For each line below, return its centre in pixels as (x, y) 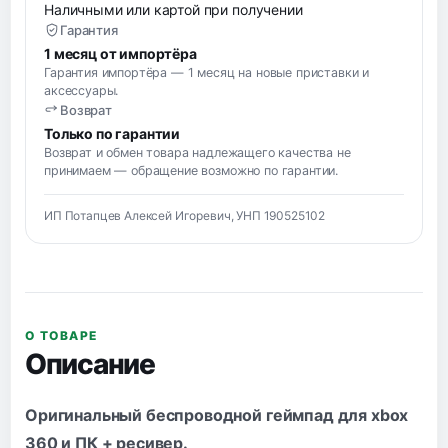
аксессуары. (81, 90)
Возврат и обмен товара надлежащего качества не (197, 152)
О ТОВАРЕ (61, 335)
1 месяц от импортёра (120, 53)
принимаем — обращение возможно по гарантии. (191, 170)
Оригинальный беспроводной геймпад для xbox (217, 414)
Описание (90, 363)
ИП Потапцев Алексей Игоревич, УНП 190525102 (185, 215)
